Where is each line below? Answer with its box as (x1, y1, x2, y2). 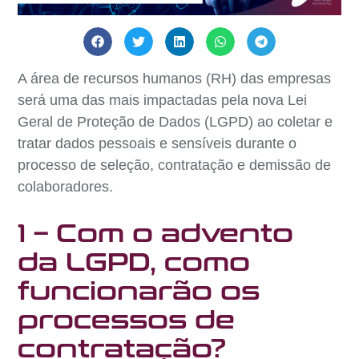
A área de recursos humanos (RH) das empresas (18, 70, 332, 87)
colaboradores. (18, 178, 114, 195)
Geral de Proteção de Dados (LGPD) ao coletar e (18, 113, 333, 130)
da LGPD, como (18, 248, 251, 277)
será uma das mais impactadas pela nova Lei (18, 91, 308, 108)
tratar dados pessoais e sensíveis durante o (18, 135, 297, 151)
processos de (18, 305, 236, 335)
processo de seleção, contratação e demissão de (18, 156, 332, 173)
